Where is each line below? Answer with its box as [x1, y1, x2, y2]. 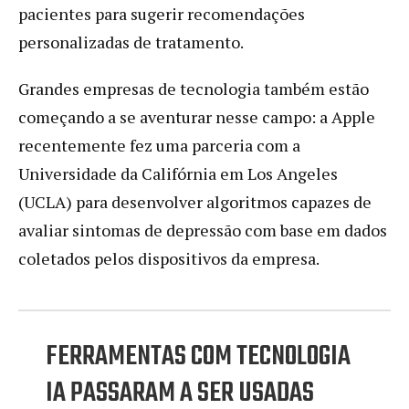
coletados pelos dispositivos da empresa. [18, 246, 320, 269]
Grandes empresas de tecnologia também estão [18, 77, 369, 100]
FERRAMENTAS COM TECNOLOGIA [46, 334, 351, 379]
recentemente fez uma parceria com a [18, 133, 300, 156]
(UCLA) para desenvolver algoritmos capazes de [18, 190, 372, 213]
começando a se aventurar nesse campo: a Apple [18, 105, 375, 128]
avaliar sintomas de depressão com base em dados [18, 218, 387, 241]
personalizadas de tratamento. [18, 30, 244, 53]
